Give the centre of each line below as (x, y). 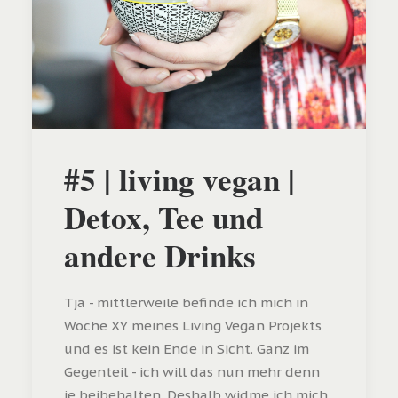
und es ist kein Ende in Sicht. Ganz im (187, 348)
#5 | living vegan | (179, 179)
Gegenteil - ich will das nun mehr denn (192, 371)
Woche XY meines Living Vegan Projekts (193, 325)
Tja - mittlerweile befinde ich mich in (186, 302)
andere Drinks (160, 255)
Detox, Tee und (163, 217)
